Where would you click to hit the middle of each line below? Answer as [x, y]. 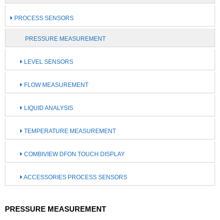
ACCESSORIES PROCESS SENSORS [75, 177]
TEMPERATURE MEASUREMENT [69, 131]
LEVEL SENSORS [48, 62]
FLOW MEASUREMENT [55, 85]
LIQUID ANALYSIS [48, 108]
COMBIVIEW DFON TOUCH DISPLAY [74, 154]
